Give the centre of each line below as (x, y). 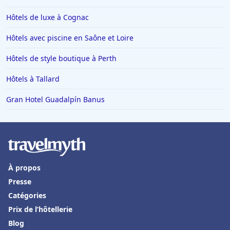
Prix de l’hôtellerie (40, 209)
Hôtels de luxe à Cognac (47, 17)
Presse (20, 182)
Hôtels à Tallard (33, 79)
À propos (24, 168)
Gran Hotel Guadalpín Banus (55, 100)
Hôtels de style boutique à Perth (61, 59)
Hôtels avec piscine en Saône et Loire (70, 38)
